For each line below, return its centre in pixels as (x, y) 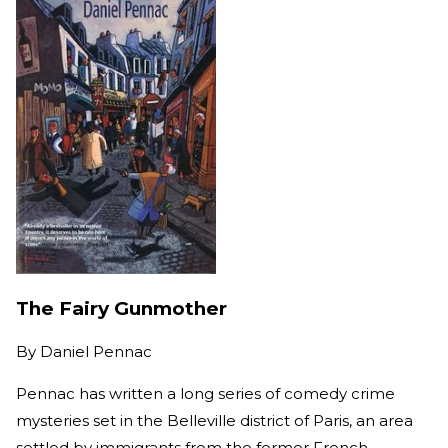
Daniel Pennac (96, 352)
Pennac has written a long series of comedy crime (205, 394)
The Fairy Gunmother (121, 308)
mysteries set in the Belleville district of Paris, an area (214, 421)
